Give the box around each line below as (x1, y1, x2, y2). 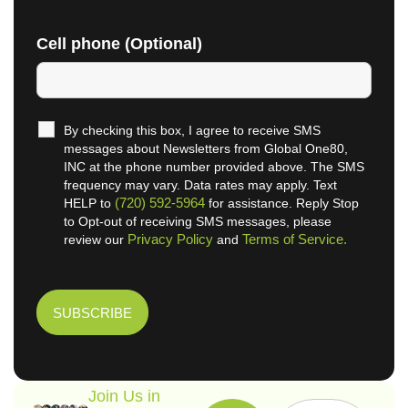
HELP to (64, 195, 115, 210)
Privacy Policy (127, 230, 213, 247)
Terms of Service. (242, 230, 347, 247)
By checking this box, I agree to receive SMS (64, 122, 321, 138)
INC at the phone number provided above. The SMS (64, 158, 364, 174)
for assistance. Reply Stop (205, 195, 359, 210)
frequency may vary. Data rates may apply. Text (64, 177, 337, 192)
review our (64, 231, 127, 247)
